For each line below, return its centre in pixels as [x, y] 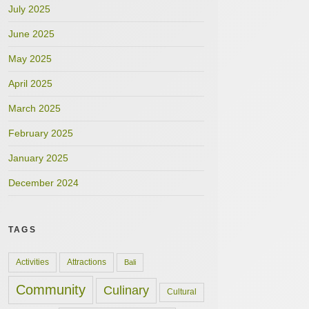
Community [51, 290]
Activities [32, 262]
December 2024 [43, 183]
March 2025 [34, 108]
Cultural [182, 292]
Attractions [87, 262]
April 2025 [30, 83]
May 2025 [30, 59]
